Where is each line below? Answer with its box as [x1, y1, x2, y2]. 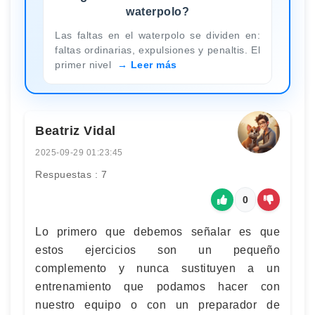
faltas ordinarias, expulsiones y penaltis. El [55, 44, 260, 56]
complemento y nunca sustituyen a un [35, 262, 280, 274]
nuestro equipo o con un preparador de [35, 298, 280, 311]
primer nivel [55, 58, 115, 70]
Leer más [130, 58, 177, 70]
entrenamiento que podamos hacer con [35, 280, 280, 292]
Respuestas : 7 [35, 168, 107, 180]
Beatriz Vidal [35, 123, 116, 138]
